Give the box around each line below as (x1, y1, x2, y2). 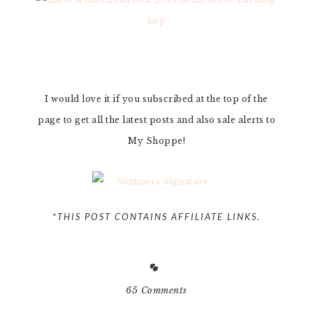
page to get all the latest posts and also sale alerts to (38, 115, 275, 125)
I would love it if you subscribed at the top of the (45, 94, 268, 104)
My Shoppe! (128, 136, 185, 146)
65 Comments (126, 284, 187, 296)
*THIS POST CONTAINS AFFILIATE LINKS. (52, 211, 261, 222)
